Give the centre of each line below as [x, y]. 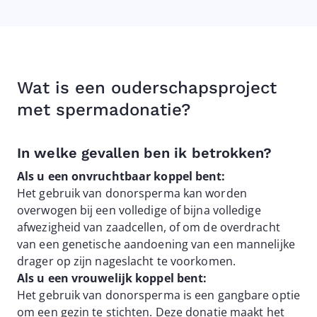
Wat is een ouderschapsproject [147, 88]
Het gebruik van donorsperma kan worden [132, 193]
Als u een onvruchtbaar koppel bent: [121, 176]
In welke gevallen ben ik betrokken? [145, 153]
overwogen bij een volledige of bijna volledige [139, 210]
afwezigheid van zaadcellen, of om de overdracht [149, 227]
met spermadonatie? [104, 110]
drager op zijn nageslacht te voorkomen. [126, 261]
